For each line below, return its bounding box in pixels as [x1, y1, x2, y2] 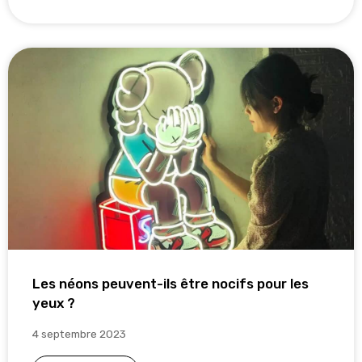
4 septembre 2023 [32, 326, 126, 340]
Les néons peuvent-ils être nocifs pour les [32, 275, 309, 292]
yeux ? [32, 294, 75, 311]
